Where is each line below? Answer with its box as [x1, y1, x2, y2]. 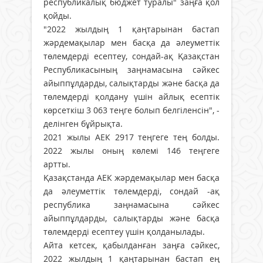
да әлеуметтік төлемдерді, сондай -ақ [43, 185, 220, 197]
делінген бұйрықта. [43, 117, 125, 129]
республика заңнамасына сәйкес [43, 198, 220, 210]
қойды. [43, 9, 74, 21]
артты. [43, 158, 73, 170]
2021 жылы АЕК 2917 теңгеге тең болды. [43, 131, 220, 143]
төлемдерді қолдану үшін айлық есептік [43, 90, 220, 102]
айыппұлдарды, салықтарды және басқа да [43, 77, 220, 89]
